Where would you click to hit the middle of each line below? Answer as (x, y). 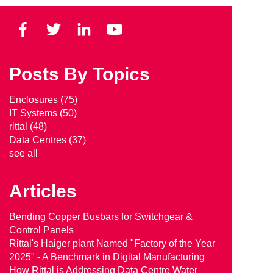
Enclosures (34, 100)
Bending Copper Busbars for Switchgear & (101, 217)
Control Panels (41, 230)
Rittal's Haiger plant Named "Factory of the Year (112, 244)
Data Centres (39, 140)
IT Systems (34, 113)
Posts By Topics (79, 74)
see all (23, 154)
